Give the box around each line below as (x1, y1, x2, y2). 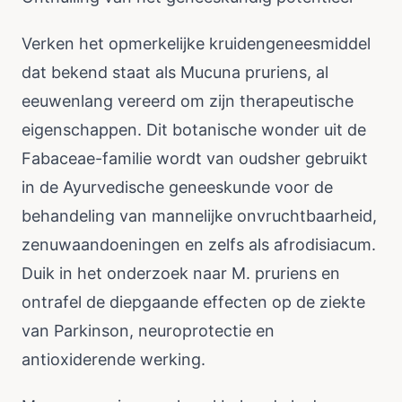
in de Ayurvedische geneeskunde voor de (22, 178, 333, 197)
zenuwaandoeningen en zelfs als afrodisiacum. (22, 235, 376, 254)
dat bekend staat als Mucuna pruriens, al (22, 63, 328, 82)
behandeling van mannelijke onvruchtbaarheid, (22, 206, 377, 225)
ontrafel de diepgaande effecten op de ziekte (22, 293, 365, 311)
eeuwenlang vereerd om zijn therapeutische (22, 92, 354, 110)
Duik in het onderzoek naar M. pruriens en (22, 264, 340, 283)
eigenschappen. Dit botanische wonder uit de (22, 120, 366, 139)
